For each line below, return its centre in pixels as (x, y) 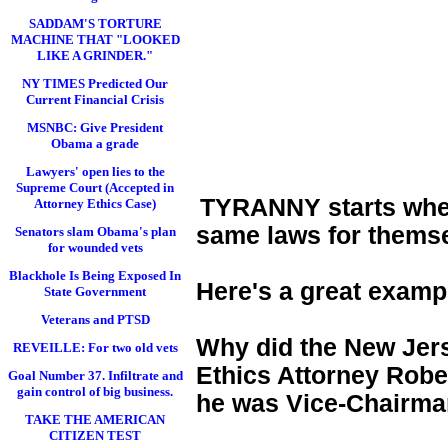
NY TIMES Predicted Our (95, 83)
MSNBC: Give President (95, 127)
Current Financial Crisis (95, 99)
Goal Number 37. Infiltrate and (95, 375)
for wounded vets (95, 247)
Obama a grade (95, 143)
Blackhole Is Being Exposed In (95, 275)
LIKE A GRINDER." (95, 55)
